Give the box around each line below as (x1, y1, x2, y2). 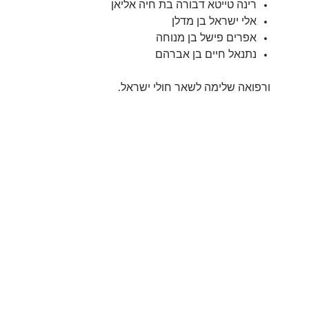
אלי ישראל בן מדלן (172, 16, 257, 27)
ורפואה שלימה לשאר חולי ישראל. (118, 82, 270, 93)
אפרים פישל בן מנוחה (156, 32, 257, 43)
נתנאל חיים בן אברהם (155, 49, 257, 60)
